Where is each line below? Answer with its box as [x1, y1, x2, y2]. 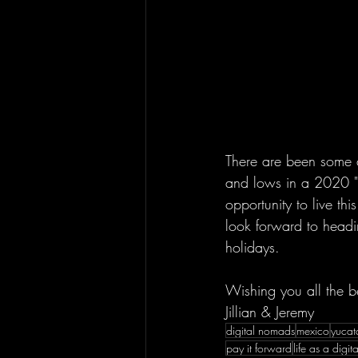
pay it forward [226, 340, 292, 356]
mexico [296, 323, 329, 338]
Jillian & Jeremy [225, 302, 314, 321]
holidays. [225, 237, 289, 257]
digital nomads [226, 323, 295, 338]
